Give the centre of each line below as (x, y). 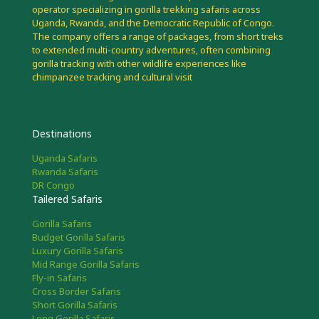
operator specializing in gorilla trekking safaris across (146, 9)
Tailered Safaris (67, 199)
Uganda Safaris (65, 158)
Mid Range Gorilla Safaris (86, 264)
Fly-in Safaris (59, 277)
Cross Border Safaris (77, 291)
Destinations (62, 133)
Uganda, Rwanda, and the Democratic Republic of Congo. (153, 22)
